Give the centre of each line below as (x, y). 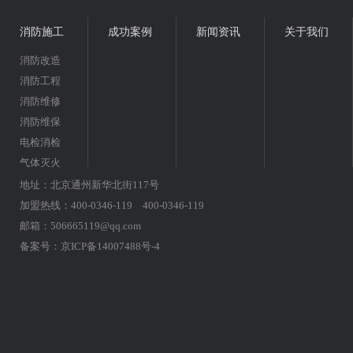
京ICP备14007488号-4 (110, 247)
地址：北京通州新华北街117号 (89, 185)
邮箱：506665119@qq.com (80, 226)
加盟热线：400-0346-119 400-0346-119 (112, 206)
